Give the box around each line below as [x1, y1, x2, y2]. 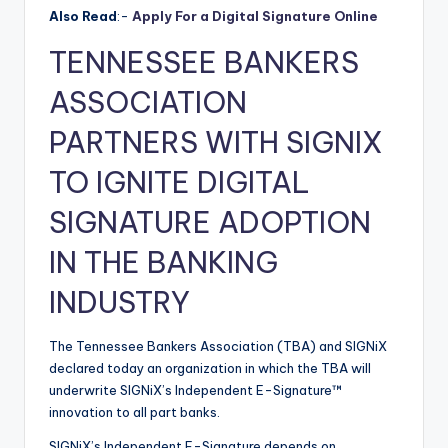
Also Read [49, 8, 117, 25]
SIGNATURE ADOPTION [49, 204, 371, 242]
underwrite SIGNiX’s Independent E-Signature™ [49, 382, 343, 399]
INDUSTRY [49, 284, 190, 322]
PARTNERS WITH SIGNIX [49, 124, 383, 162]
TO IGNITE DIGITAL [49, 164, 310, 202]
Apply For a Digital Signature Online [132, 8, 378, 25]
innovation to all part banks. [49, 404, 220, 421]
